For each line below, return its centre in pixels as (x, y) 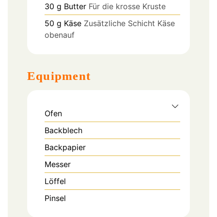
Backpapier (65, 147)
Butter (75, 7)
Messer (58, 164)
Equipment (63, 76)
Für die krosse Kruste (127, 7)
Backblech (63, 130)
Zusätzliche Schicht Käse (129, 23)
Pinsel (55, 198)
